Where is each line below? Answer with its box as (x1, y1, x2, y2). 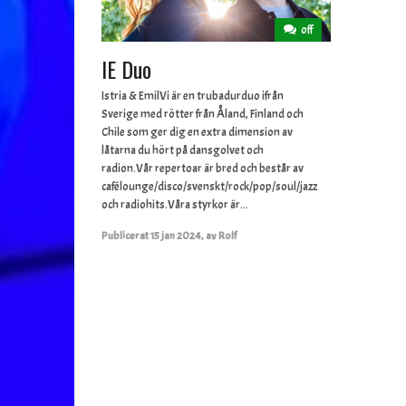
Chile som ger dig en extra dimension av (101, 125, 293, 140)
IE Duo (101, 53, 151, 86)
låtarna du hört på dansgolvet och (101, 143, 264, 159)
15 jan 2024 (150, 228, 201, 244)
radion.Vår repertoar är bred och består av (101, 161, 304, 177)
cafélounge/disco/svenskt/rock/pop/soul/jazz (101, 179, 317, 195)
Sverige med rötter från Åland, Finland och (101, 107, 304, 122)
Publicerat (101, 228, 149, 244)
